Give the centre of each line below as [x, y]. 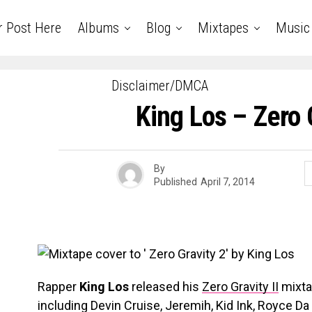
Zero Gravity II [240, 287]
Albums [98, 28]
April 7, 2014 [228, 181]
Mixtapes [223, 28]
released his [165, 287]
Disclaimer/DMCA [159, 86]
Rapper [58, 287]
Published [175, 181]
